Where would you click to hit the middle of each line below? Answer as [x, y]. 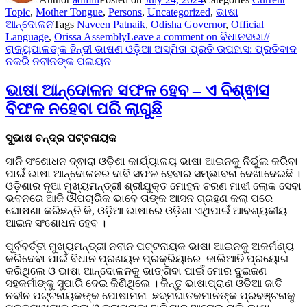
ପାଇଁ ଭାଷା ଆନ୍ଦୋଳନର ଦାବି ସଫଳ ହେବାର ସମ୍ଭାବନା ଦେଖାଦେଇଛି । [153, 174]
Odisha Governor [188, 25]
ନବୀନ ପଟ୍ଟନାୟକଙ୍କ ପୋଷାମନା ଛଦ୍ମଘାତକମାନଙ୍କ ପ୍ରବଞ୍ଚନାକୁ [150, 296]
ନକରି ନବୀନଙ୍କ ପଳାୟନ [58, 62]
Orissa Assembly [90, 37]
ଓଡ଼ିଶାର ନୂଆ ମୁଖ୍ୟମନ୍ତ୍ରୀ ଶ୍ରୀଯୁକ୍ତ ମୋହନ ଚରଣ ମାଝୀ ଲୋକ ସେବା [153, 186]
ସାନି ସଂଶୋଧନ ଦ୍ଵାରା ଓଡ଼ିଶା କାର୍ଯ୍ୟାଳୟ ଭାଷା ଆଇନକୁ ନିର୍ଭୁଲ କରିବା [152, 162]
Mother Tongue [69, 12]
